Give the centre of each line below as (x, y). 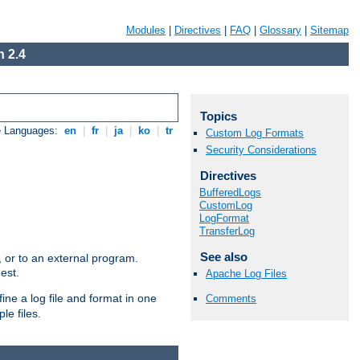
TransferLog (227, 231)
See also (223, 256)
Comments (231, 299)
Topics (218, 116)
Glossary (280, 30)
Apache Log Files (246, 274)
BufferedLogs (230, 192)
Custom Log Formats (255, 133)
